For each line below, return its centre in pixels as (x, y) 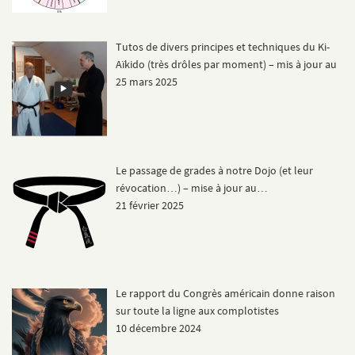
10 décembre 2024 (158, 328)
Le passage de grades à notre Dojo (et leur (214, 170)
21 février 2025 (149, 205)
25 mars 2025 (146, 81)
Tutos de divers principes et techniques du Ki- (222, 46)
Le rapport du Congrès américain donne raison (225, 294)
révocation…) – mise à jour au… (191, 187)
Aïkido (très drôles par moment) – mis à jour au (226, 64)
